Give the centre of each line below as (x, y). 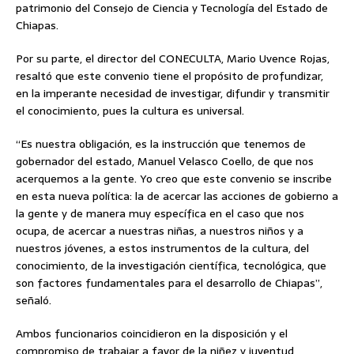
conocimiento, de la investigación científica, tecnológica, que (171, 265)
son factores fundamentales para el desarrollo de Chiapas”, (169, 283)
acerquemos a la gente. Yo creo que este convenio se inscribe (174, 179)
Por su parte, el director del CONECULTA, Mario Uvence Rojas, (173, 58)
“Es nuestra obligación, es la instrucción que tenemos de (161, 144)
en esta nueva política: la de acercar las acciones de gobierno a (177, 196)
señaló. (34, 300)
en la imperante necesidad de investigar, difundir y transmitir (173, 93)
